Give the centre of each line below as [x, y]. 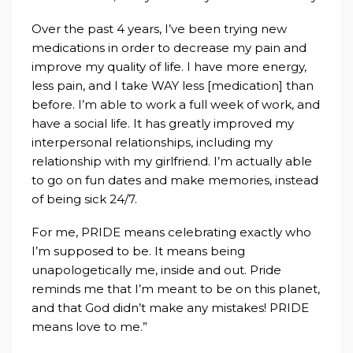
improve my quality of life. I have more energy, [169, 67]
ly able [292, 161]
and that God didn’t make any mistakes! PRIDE [170, 308]
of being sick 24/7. [84, 199]
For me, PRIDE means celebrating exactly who [171, 232]
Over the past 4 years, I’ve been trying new [159, 29]
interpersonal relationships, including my [152, 142]
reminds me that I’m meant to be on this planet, [176, 289]
